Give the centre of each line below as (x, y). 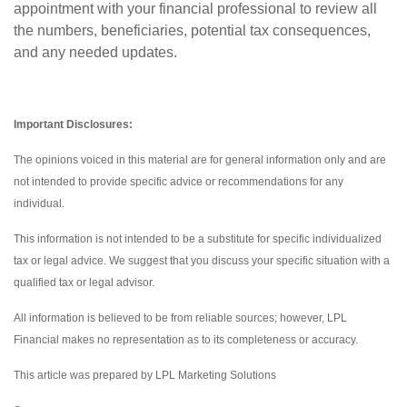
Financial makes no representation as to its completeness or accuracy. (186, 340)
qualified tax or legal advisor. (84, 283)
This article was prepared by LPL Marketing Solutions (145, 375)
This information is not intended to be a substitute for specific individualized (198, 239)
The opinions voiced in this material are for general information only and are (200, 160)
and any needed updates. (95, 52)
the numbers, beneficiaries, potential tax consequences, (192, 30)
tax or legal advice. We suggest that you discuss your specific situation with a (202, 261)
